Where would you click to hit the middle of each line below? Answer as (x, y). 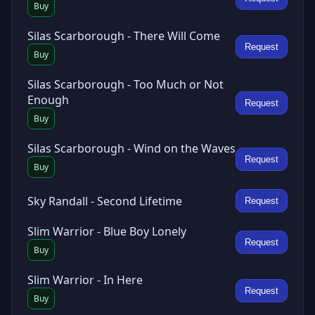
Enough (48, 100)
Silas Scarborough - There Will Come (124, 36)
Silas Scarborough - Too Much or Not (126, 84)
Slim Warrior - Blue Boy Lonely (107, 231)
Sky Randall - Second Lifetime (105, 201)
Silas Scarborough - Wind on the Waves (131, 148)
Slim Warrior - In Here (85, 280)
